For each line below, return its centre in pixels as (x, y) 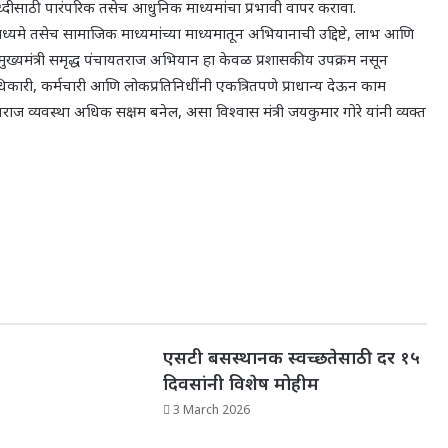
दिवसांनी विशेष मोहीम (240, 383)
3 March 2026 (211, 410)
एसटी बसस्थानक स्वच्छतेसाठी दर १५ (291, 357)
